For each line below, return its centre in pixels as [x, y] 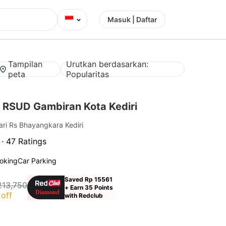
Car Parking [37, 160]
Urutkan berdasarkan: [107, 64]
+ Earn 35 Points [89, 187]
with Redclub [84, 195]
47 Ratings [26, 141]
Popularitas [87, 74]
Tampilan [25, 64]
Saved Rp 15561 [89, 179]
